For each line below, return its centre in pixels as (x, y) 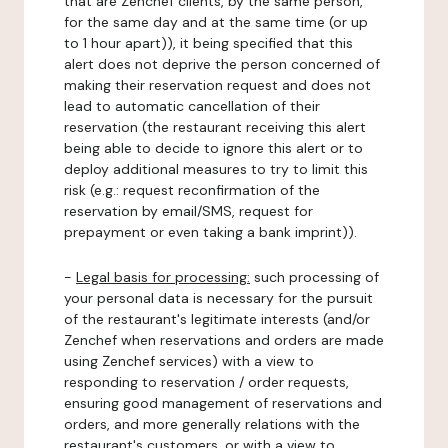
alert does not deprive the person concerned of (222, 64)
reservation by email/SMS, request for (188, 211)
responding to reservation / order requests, (206, 382)
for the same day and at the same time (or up (216, 22)
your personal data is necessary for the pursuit (218, 298)
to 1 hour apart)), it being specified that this (208, 43)
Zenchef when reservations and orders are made (224, 340)
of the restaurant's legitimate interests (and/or (217, 319)
